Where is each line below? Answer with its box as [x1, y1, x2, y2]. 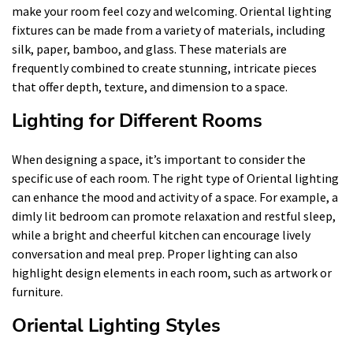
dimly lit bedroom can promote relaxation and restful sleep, [12, 207, 336, 224]
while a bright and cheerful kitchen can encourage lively [12, 226, 310, 243]
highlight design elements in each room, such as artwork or [12, 264, 332, 281]
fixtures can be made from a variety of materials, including [12, 21, 325, 38]
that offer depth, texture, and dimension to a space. [12, 78, 288, 95]
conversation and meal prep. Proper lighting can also [12, 245, 298, 262]
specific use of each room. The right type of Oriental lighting [12, 169, 339, 186]
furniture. [12, 283, 63, 299]
